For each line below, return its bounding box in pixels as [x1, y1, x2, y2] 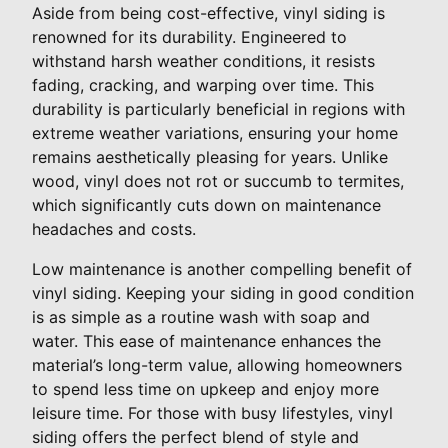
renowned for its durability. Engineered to [32, 27, 347, 48]
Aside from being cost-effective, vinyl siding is [32, 3, 385, 24]
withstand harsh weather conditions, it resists [32, 51, 375, 72]
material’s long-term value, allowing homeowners [32, 355, 402, 376]
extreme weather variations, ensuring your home [32, 123, 398, 144]
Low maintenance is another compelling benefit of [32, 259, 412, 280]
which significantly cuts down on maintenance [32, 195, 381, 216]
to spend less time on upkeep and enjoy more [32, 379, 379, 400]
